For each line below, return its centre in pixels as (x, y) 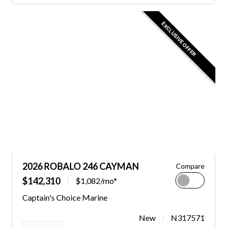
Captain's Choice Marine (65, 198)
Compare (191, 166)
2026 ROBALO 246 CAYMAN (80, 166)
